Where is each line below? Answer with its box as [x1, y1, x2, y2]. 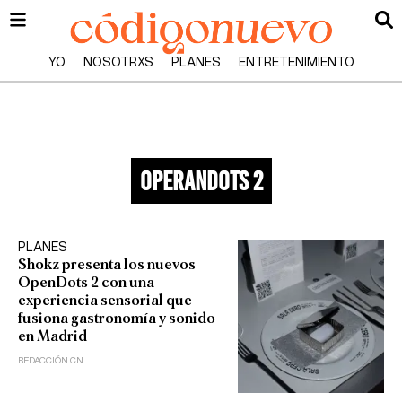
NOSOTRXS [83, 57, 153, 69]
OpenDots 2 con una [18, 275, 154, 290]
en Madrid [18, 328, 87, 344]
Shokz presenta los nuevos [18, 257, 196, 272]
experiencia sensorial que [18, 293, 192, 308]
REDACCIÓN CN [18, 356, 83, 365]
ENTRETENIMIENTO [238, 57, 354, 69]
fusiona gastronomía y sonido [18, 310, 215, 326]
